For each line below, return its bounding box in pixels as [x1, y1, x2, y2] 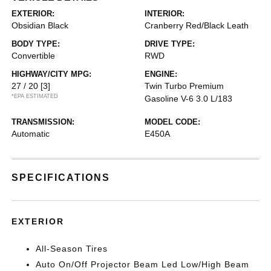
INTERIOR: [145, 8, 184, 18]
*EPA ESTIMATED [11, 93, 59, 99]
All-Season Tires [36, 243, 108, 253]
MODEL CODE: [145, 117, 200, 126]
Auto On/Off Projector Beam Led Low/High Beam [36, 259, 250, 269]
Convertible [11, 50, 56, 60]
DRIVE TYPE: [145, 39, 195, 48]
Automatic [11, 128, 50, 139]
